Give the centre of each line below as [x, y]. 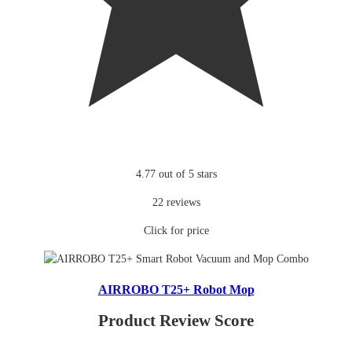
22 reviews [176, 203]
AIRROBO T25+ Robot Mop [176, 289]
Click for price [176, 231]
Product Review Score [176, 320]
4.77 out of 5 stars [176, 174]
